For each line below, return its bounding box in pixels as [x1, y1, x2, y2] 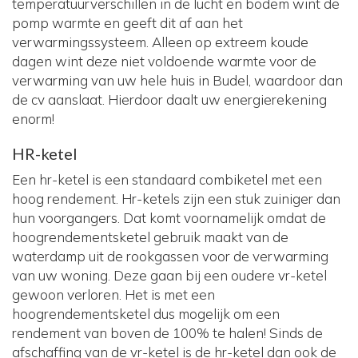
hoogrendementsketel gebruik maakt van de [12, 229, 288, 246]
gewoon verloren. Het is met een [12, 286, 215, 304]
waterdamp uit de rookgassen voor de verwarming [12, 248, 328, 265]
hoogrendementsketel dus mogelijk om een [12, 305, 280, 323]
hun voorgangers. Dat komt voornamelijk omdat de [12, 209, 326, 227]
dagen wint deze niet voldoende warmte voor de [12, 53, 316, 70]
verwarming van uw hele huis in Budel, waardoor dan [12, 72, 343, 89]
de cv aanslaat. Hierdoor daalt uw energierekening [12, 91, 327, 109]
